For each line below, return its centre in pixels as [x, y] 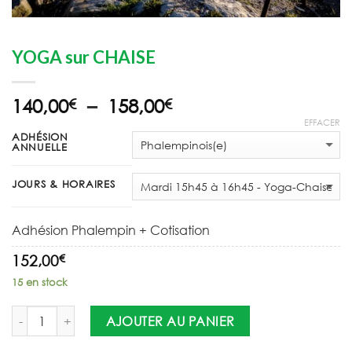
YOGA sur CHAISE [84, 57]
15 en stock [40, 283]
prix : [192, 143]
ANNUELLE [40, 148]
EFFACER [322, 123]
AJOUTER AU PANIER [170, 321]
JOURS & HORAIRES [64, 185]
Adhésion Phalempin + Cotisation [111, 230]
